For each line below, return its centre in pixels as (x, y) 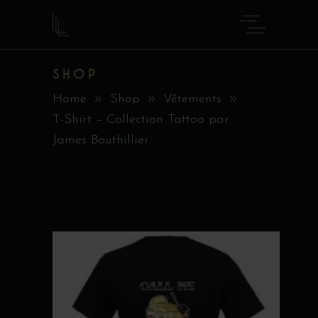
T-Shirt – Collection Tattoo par (141, 120)
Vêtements (192, 99)
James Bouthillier (101, 141)
